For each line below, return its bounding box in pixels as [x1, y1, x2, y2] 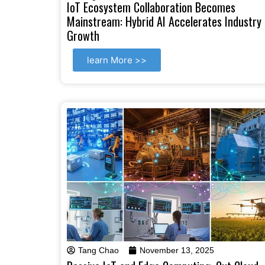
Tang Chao [78, 245, 119, 255]
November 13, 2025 [140, 245, 214, 255]
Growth [67, 26, 99, 44]
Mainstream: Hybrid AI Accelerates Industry [67, 12, 261, 30]
